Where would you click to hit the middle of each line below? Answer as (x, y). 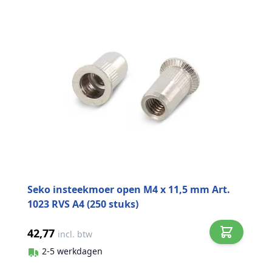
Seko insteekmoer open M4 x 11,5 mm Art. (129, 189)
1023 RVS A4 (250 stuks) (83, 204)
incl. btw (75, 234)
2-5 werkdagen (72, 251)
